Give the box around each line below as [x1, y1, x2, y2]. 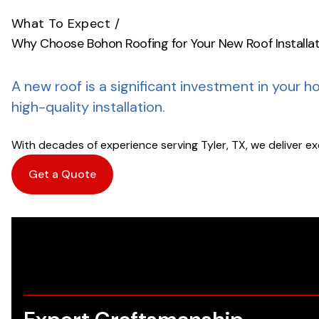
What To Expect [11, 15, 111, 32]
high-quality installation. [11, 98, 165, 116]
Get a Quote [28, 167, 96, 182]
